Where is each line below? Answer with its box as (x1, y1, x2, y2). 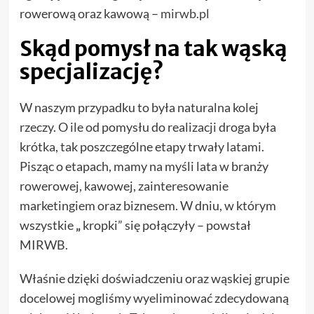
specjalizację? (19, 58, 164, 86)
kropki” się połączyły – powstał (82, 217, 251, 233)
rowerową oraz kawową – (19, 6, 161, 22)
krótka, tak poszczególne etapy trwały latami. (19, 139, 264, 155)
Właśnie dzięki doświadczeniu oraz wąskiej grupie (19, 271, 289, 287)
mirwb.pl (160, 6, 210, 22)
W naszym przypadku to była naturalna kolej (19, 100, 259, 116)
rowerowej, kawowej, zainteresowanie (19, 178, 228, 194)
